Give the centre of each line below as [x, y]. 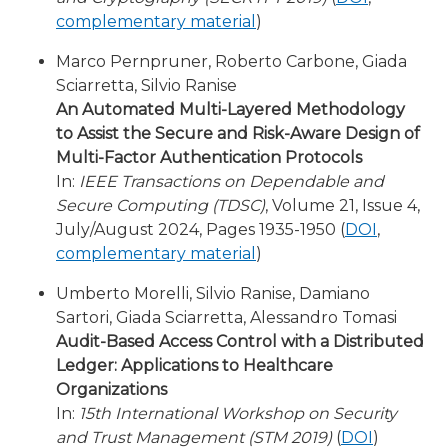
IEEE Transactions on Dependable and [231, 181]
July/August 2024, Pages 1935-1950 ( [200, 229]
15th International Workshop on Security [238, 413]
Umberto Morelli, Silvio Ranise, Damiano [213, 293]
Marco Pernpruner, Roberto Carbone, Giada [231, 61]
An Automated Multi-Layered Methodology [230, 109]
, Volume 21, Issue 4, [342, 205]
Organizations [111, 389]
